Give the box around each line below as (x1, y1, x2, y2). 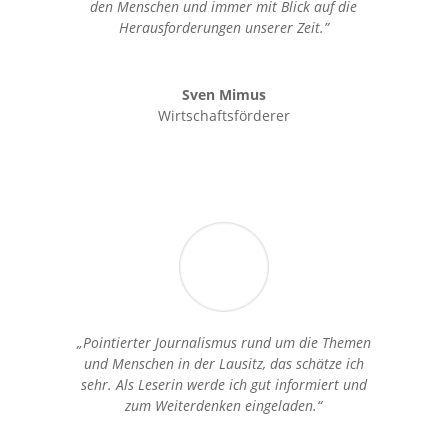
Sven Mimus (181, 84, 266, 104)
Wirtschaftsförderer (157, 105, 290, 125)
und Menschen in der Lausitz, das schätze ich (83, 353, 364, 373)
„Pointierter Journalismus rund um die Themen (76, 332, 371, 352)
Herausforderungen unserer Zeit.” (118, 17, 329, 37)
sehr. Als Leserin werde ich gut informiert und (80, 374, 367, 394)
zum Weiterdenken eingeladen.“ (125, 395, 323, 415)
